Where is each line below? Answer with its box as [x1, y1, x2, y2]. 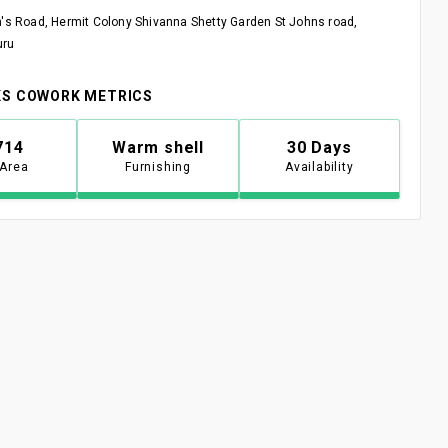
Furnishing [124, 159, 191, 174]
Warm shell [111, 137, 204, 157]
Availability [285, 159, 354, 174]
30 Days [287, 137, 352, 157]
